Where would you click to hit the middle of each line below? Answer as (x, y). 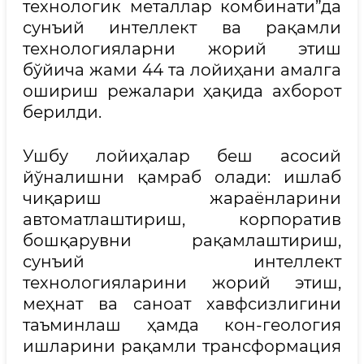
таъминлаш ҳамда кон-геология (182, 325)
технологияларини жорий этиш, (182, 282)
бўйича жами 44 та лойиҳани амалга (182, 69)
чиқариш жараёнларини (182, 198)
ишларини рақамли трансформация (182, 346)
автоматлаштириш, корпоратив (182, 219)
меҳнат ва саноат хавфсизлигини (182, 303)
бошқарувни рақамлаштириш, (182, 240)
